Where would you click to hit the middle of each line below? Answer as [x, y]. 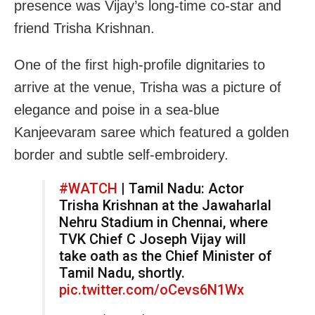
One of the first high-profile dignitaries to [140, 64]
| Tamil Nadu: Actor [181, 188]
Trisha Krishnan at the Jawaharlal [165, 205]
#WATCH [88, 188]
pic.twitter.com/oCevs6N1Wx [152, 289]
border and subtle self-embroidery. [121, 154]
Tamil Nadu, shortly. [122, 272]
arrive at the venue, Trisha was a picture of [148, 87]
